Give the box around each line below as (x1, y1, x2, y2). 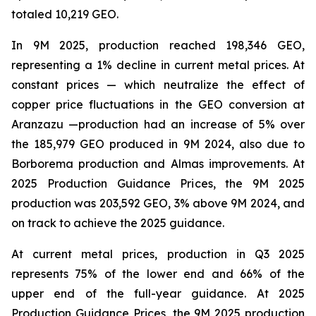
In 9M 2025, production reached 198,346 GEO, (11, 38, 305, 52)
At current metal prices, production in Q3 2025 (11, 247, 305, 261)
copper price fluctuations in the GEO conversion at (11, 97, 305, 111)
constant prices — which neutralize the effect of (11, 78, 305, 92)
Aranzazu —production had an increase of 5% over (11, 117, 305, 131)
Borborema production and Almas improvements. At (11, 157, 305, 171)
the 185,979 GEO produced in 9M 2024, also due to (11, 137, 305, 151)
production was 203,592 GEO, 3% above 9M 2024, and (11, 196, 305, 210)
